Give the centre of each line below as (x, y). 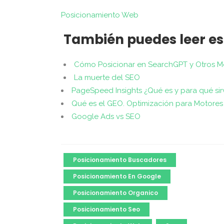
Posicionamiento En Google (117, 176)
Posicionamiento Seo (106, 209)
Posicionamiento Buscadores (120, 160)
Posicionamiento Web (100, 15)
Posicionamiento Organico (115, 193)
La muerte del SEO (107, 77)
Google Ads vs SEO (106, 116)
